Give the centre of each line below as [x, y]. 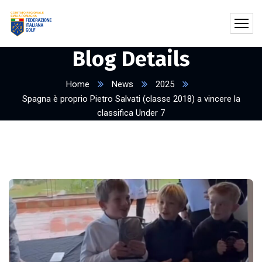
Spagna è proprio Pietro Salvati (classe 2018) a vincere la [131, 99]
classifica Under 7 [131, 113]
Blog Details [131, 59]
